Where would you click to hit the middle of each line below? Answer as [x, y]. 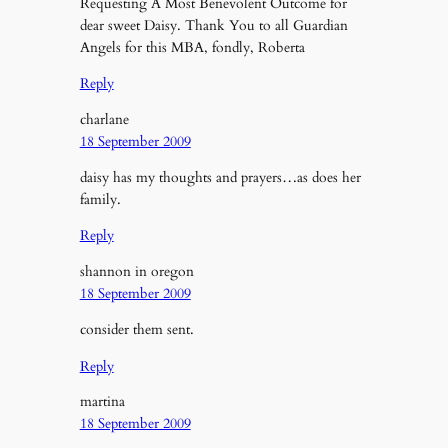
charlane [104, 119]
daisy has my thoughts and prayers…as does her [220, 177]
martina [102, 401]
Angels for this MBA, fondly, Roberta [192, 47]
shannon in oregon [136, 271]
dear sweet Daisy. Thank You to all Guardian [213, 25]
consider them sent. [136, 330]
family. [100, 199]
